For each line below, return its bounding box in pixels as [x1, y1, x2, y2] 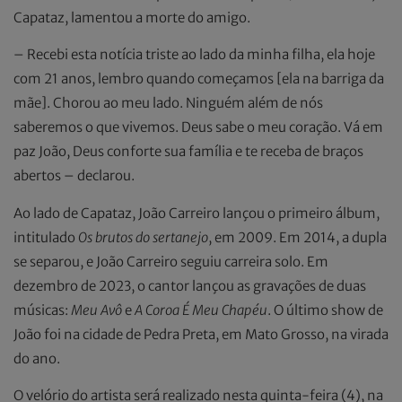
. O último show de [267, 301, 383, 319]
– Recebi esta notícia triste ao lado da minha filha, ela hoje [13, 46, 375, 64]
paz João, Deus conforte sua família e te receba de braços [13, 143, 363, 161]
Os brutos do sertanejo [78, 228, 208, 246]
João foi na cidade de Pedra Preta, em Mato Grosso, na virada [13, 325, 389, 343]
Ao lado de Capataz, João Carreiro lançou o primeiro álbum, [13, 204, 380, 222]
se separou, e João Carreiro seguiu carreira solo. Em [13, 252, 328, 270]
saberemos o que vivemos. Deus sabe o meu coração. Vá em [13, 118, 383, 136]
